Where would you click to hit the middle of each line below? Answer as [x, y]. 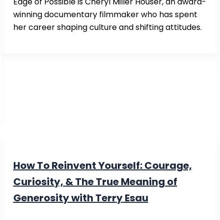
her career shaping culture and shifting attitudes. [107, 27]
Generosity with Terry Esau [81, 198]
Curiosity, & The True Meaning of [95, 181]
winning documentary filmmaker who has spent [105, 15]
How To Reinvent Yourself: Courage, [102, 165]
